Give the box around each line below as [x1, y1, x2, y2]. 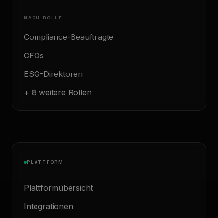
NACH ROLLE [24, 15, 63, 21]
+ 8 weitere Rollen [24, 88, 91, 97]
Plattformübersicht [24, 183, 93, 193]
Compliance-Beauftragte [24, 32, 113, 42]
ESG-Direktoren [24, 69, 83, 79]
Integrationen [24, 201, 73, 211]
